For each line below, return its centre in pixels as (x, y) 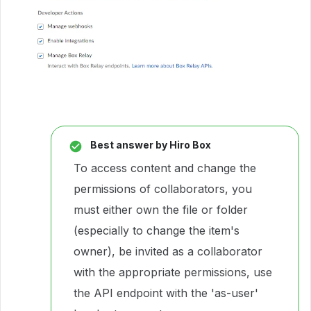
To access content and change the (165, 168)
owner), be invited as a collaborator (168, 252)
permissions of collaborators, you (163, 189)
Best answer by (129, 145)
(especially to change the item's (157, 231)
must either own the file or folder (161, 210)
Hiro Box (189, 145)
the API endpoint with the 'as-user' (166, 293)
